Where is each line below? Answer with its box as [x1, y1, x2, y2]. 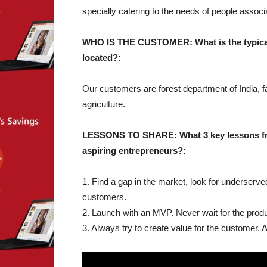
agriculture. [82, 98, 125, 109]
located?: [82, 52, 121, 63]
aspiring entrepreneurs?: [82, 145, 186, 156]
